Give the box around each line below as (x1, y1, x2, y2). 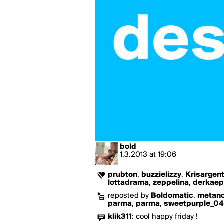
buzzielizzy (141, 171, 181, 179)
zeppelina (153, 179, 189, 187)
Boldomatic (151, 192, 193, 200)
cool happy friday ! (136, 213, 198, 221)
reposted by (108, 192, 151, 200)
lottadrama (108, 179, 149, 187)
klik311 (108, 213, 132, 221)
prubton (108, 171, 137, 179)
